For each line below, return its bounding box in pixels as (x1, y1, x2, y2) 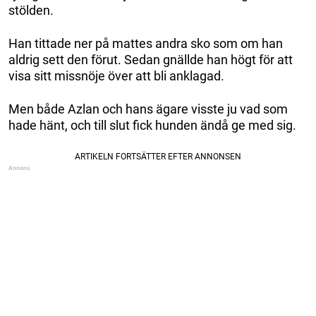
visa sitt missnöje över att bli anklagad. (8, 68, 224, 84)
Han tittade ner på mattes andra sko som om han (8, 36, 283, 51)
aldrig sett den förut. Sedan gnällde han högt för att (8, 52, 293, 68)
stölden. (8, 3, 54, 18)
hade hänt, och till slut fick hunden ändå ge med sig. (8, 118, 296, 133)
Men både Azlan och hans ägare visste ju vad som (8, 102, 288, 117)
